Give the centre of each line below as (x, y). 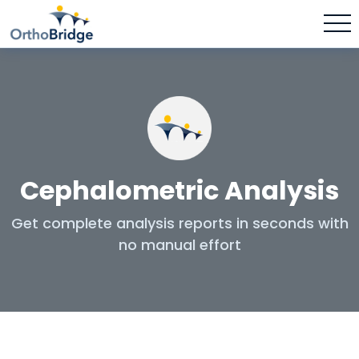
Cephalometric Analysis (179, 190)
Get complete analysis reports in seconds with (179, 223)
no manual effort (179, 244)
